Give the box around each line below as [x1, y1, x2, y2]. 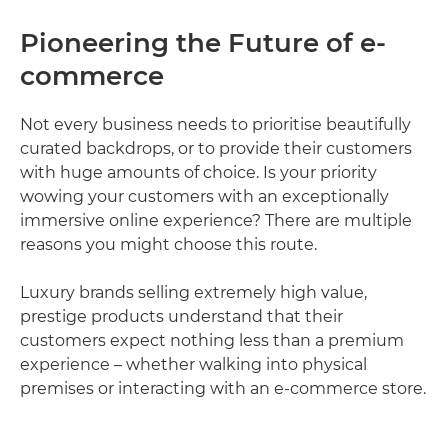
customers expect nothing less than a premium [20, 331, 404, 351]
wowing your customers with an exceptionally [20, 187, 389, 207]
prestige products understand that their [20, 307, 343, 327]
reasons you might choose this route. [20, 235, 317, 255]
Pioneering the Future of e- [20, 27, 386, 60]
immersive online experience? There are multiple [20, 211, 412, 231]
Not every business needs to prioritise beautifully [20, 115, 411, 135]
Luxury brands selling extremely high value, [20, 283, 367, 303]
